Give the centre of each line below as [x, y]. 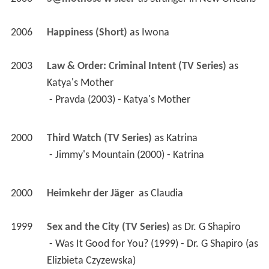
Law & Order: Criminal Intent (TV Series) [136, 67]
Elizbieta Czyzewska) [92, 261]
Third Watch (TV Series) [99, 139]
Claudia [167, 194]
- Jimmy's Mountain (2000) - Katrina [128, 156]
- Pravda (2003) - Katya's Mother [121, 100]
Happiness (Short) [87, 33]
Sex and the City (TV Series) [108, 228]
